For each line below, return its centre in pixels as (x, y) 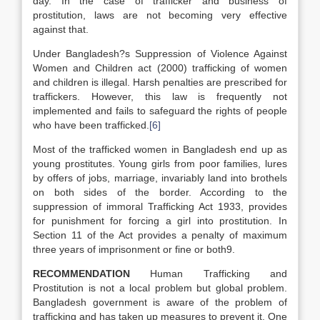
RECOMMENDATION (92, 274)
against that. (61, 29)
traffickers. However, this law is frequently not (160, 96)
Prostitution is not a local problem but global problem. (160, 288)
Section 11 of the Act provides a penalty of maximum (160, 235)
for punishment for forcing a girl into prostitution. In (160, 221)
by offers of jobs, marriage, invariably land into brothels (160, 178)
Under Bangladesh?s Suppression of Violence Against (160, 54)
